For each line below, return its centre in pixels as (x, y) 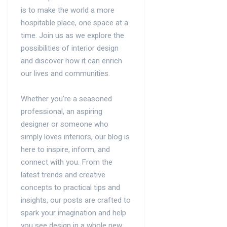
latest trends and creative (63, 175)
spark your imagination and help (73, 213)
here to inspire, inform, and (65, 150)
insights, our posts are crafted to (76, 200)
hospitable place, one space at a (74, 23)
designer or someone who (65, 124)
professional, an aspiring (62, 112)
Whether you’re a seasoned (66, 99)
